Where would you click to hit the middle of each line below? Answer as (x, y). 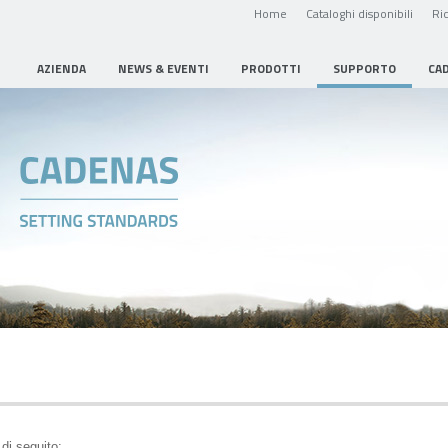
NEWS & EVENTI (163, 68)
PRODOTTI (271, 68)
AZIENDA (61, 68)
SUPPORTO (364, 68)
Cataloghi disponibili (359, 13)
